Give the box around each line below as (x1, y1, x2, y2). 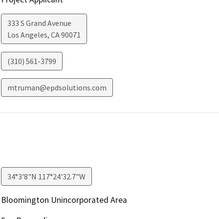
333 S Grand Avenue (7, 18, 71, 28)
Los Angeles (7, 29, 47, 40)
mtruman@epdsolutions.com (7, 82, 107, 92)
